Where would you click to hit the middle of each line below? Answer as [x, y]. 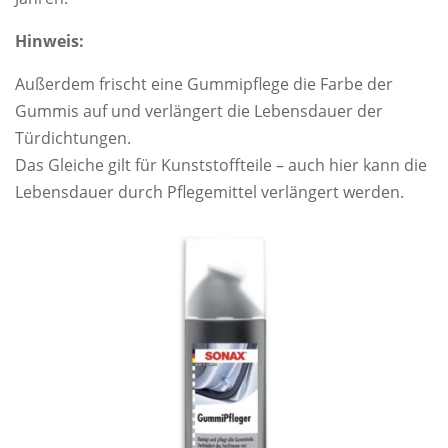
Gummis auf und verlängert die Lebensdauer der [199, 111]
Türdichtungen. [73, 138]
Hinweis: [49, 41]
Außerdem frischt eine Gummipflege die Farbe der [204, 84]
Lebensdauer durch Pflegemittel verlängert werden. [209, 192]
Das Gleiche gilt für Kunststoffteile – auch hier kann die [221, 165]
